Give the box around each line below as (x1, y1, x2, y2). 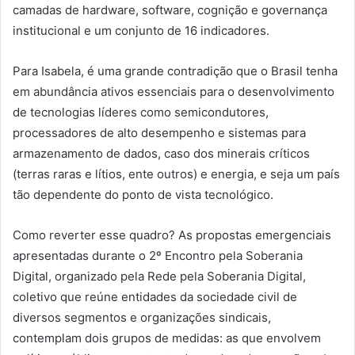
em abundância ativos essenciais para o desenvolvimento (13, 84, 334, 100)
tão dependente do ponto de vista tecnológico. (13, 187, 273, 203)
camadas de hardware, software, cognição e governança (13, 2, 327, 18)
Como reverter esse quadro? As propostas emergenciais (13, 227, 331, 243)
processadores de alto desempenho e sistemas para (13, 125, 306, 141)
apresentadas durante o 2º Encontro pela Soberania (13, 248, 303, 264)
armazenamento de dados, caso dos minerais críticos (13, 146, 310, 162)
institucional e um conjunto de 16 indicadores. (13, 23, 269, 39)
